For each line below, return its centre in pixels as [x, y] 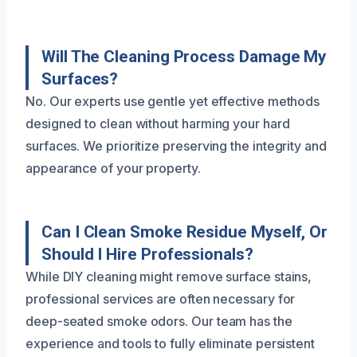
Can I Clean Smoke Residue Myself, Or [185, 231]
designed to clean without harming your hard [158, 123]
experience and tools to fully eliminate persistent [171, 343]
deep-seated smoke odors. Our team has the [159, 321]
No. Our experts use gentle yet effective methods [173, 101]
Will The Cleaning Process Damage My [184, 56]
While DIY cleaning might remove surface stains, [169, 276]
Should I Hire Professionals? [147, 254]
